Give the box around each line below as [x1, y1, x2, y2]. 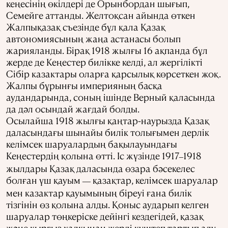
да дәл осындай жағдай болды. [6, 102, 139, 115]
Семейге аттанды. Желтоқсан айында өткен [6, 9, 195, 21]
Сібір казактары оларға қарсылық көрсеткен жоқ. [6, 67, 221, 79]
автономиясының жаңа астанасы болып [6, 32, 181, 44]
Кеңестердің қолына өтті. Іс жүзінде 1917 [6, 149, 179, 161]
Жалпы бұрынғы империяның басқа [6, 79, 162, 91]
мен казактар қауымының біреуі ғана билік [6, 186, 192, 198]
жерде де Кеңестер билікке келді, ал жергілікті [6, 55, 203, 68]
